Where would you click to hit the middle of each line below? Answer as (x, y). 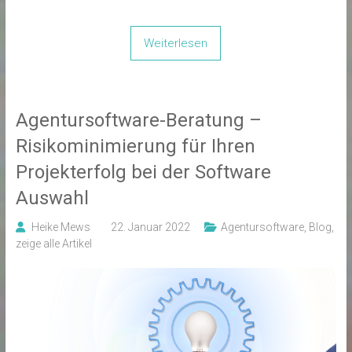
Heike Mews (60, 227)
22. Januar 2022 (150, 227)
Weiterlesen (176, 43)
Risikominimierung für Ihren (135, 146)
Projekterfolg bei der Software (143, 172)
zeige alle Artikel (53, 243)
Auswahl (52, 198)
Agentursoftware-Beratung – (138, 120)
